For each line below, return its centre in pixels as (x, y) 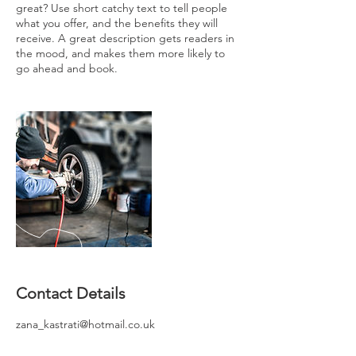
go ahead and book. (67, 68)
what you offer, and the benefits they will (117, 23)
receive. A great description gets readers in (125, 38)
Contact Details (71, 293)
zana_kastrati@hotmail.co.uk (85, 324)
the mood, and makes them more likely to (120, 53)
